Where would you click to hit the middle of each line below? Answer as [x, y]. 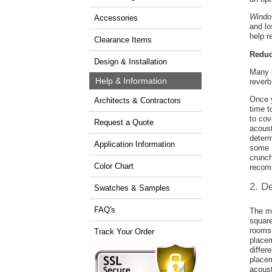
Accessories [116, 18]
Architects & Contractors [138, 100]
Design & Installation [131, 61]
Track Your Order [124, 231]
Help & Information [131, 81]
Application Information [134, 144]
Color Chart [114, 166]
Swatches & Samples [132, 188]
